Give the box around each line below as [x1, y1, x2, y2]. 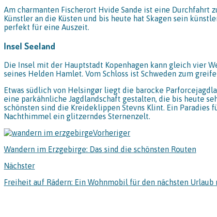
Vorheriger [93, 128, 130, 138]
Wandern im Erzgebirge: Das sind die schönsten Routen [4, 145, 196, 154]
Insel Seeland [4, 40, 55, 52]
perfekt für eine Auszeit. [4, 22, 89, 31]
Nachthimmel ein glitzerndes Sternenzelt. [4, 112, 150, 121]
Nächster [4, 161, 35, 170]
